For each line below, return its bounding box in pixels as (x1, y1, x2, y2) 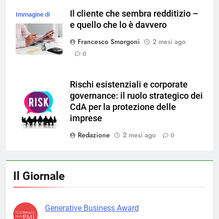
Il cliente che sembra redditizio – (70, 9, 198, 19)
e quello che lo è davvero (70, 20, 167, 30)
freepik (16, 22, 36, 30)
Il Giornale (13, 169, 65, 183)
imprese (70, 113, 102, 124)
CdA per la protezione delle (70, 102, 176, 112)
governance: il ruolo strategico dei (70, 91, 203, 101)
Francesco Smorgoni (78, 37, 140, 47)
